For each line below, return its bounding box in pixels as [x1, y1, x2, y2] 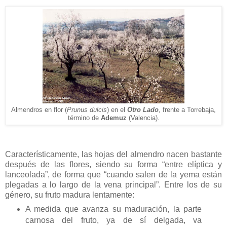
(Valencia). [128, 113, 160, 122]
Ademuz [100, 113, 129, 122]
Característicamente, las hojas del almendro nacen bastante [5, 149, 222, 159]
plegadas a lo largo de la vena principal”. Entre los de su [5, 180, 222, 189]
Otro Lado [127, 105, 159, 113]
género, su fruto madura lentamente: [5, 190, 134, 199]
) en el [107, 105, 127, 113]
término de [67, 113, 101, 122]
